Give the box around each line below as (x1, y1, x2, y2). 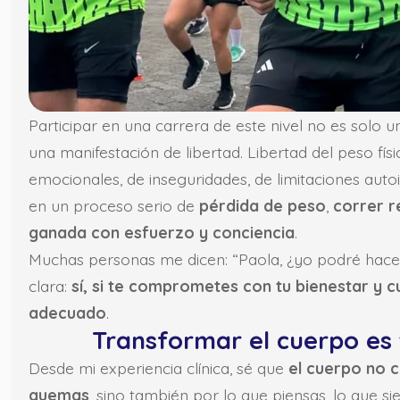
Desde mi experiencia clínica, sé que (29, 358, 288, 379)
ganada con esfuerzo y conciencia (29, 222, 295, 243)
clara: (29, 276, 71, 296)
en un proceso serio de (29, 196, 199, 216)
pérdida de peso (199, 196, 326, 216)
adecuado (29, 303, 106, 323)
